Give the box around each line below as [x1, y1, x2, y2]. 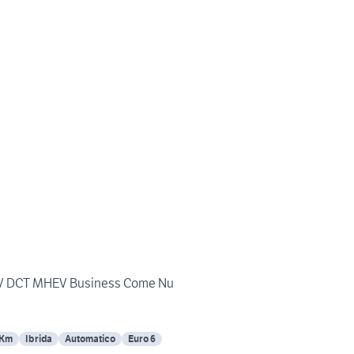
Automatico [65, 333, 115, 345]
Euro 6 [128, 333, 156, 345]
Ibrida [25, 333, 52, 345]
